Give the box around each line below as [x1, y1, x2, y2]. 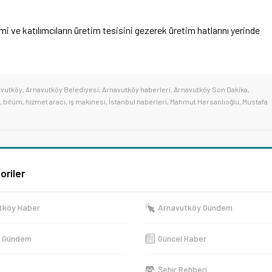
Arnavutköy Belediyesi [25, 85, 99, 94]
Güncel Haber [158, 233, 206, 244]
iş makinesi [69, 97, 106, 106]
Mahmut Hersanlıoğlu [170, 97, 239, 106]
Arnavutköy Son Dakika [174, 85, 248, 94]
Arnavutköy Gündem [158, 202, 233, 213]
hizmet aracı [25, 97, 66, 106]
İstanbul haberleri [109, 97, 167, 106]
